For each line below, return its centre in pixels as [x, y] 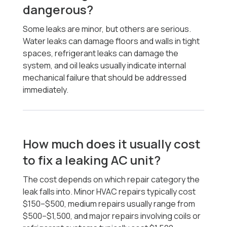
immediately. [46, 90]
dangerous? [58, 10]
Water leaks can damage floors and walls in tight [111, 41]
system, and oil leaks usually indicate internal [105, 66]
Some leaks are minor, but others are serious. [107, 29]
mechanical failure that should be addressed [105, 78]
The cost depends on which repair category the [111, 180]
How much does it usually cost [112, 144]
